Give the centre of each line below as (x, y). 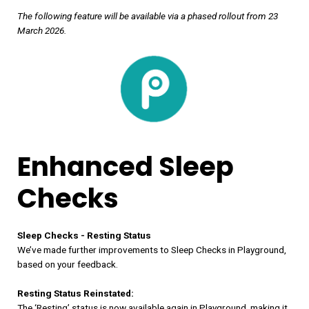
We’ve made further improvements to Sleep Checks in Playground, (152, 250)
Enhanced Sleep (126, 167)
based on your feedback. (68, 265)
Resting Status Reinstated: (76, 293)
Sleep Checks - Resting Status (84, 236)
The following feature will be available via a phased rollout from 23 (148, 16)
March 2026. (42, 31)
